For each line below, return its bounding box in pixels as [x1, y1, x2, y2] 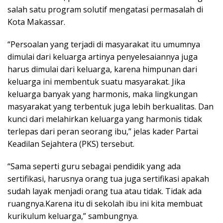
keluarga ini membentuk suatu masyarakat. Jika [7, 76, 185, 88]
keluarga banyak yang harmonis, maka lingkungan [7, 89, 198, 100]
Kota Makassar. [7, 16, 65, 28]
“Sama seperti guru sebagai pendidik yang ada [7, 161, 181, 172]
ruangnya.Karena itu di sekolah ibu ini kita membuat [7, 198, 203, 210]
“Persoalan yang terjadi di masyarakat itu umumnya [7, 39, 200, 50]
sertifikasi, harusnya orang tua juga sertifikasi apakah [7, 173, 209, 185]
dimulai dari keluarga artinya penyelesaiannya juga [7, 51, 198, 63]
